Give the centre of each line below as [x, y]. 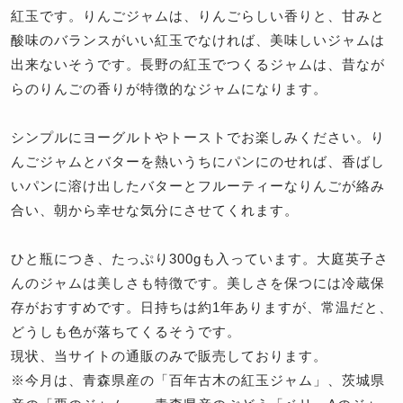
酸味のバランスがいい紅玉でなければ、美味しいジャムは [198, 40]
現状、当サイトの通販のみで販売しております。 [169, 356]
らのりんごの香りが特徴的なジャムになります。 [169, 89]
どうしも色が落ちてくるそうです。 [126, 332]
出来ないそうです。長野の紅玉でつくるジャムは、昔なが [198, 65]
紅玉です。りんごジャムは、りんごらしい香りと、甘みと [198, 16]
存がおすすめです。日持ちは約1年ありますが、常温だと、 [202, 308]
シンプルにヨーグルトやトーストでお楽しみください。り [198, 138]
